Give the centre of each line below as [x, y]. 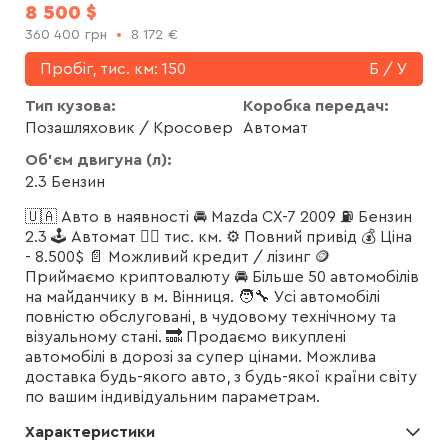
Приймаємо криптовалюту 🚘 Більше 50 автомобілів [222, 277]
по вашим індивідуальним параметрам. [172, 397]
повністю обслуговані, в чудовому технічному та [210, 317]
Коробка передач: [316, 106]
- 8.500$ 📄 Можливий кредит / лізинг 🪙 [177, 257]
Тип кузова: [70, 106]
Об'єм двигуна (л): [98, 160]
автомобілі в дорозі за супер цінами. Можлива [200, 357]
